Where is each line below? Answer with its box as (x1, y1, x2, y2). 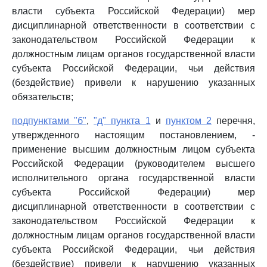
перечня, (211, 116, 255, 126)
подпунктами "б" (12, 116, 87, 126)
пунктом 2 (165, 116, 212, 126)
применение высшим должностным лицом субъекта (12, 144, 255, 154)
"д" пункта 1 (94, 116, 151, 126)
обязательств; (12, 92, 73, 102)
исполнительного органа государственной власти (12, 173, 255, 183)
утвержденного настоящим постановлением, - (12, 130, 255, 140)
